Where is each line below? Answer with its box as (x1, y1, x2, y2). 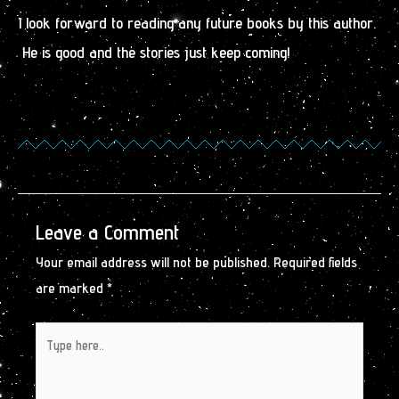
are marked (36, 280, 107, 297)
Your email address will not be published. (36, 254, 270, 272)
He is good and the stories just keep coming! (18, 43, 290, 61)
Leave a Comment (36, 219, 179, 246)
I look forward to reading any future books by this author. (18, 13, 376, 32)
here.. (35, 352, 67, 370)
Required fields (273, 254, 357, 272)
